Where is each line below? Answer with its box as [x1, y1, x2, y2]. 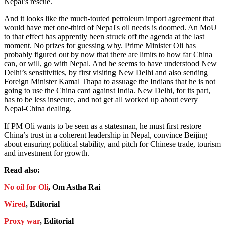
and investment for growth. [4, 149, 89, 158]
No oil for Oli [4, 183, 48, 192]
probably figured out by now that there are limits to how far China [4, 50, 212, 59]
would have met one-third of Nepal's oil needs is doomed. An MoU [4, 23, 217, 32]
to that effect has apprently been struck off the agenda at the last [4, 32, 204, 41]
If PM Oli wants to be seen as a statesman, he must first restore [4, 122, 201, 131]
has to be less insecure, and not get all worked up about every [4, 95, 198, 104]
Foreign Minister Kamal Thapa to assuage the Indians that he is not [4, 77, 215, 86]
